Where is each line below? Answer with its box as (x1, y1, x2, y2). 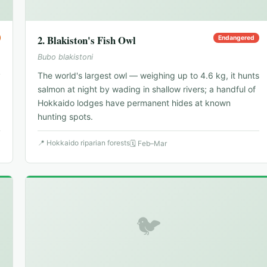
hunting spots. (38, 111, 93, 122)
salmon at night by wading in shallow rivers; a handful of (38, 84, 256, 95)
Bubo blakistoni (38, 52, 93, 62)
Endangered (218, 34, 254, 42)
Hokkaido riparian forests (46, 138, 130, 148)
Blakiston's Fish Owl (47, 33, 136, 48)
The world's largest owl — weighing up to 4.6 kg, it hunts (38, 70, 259, 81)
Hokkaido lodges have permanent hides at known (38, 98, 231, 108)
